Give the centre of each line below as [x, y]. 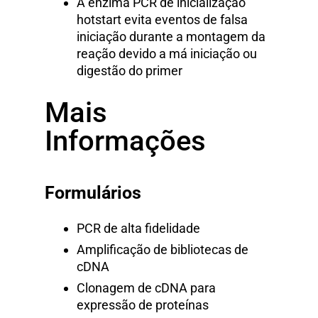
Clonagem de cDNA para [146, 288]
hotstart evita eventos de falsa [162, 20]
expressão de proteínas [143, 305]
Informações [125, 141]
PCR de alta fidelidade [138, 229]
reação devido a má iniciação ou [167, 54]
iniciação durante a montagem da [171, 37]
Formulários [93, 193]
